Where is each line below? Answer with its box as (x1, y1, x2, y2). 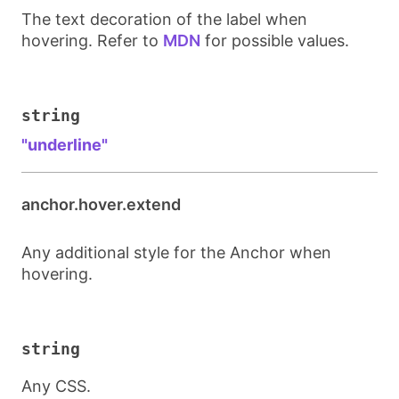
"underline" (21, 135, 108, 154)
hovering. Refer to (21, 31, 163, 50)
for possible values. (200, 31, 349, 50)
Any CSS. (21, 377, 91, 395)
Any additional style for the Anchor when (21, 243, 331, 262)
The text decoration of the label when (21, 10, 307, 28)
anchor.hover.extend (21, 195, 181, 214)
